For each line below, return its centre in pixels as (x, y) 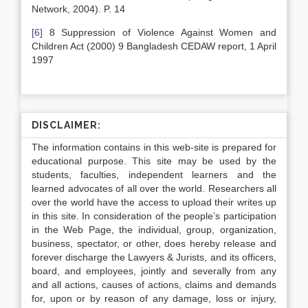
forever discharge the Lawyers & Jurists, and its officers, (154, 257)
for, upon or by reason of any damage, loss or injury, (154, 298)
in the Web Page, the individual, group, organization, (154, 230)
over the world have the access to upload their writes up (154, 202)
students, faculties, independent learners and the (154, 175)
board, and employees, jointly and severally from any (154, 271)
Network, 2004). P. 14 (78, 9)
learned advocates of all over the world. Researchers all (154, 188)
